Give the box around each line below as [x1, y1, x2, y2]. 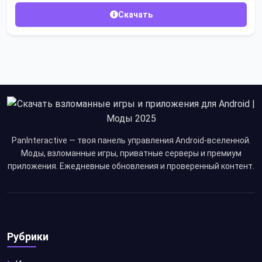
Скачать [118, 9, 153, 19]
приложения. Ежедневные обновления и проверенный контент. [8, 161, 254, 171]
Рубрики [7, 230, 49, 243]
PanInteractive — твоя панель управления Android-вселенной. [11, 135, 251, 145]
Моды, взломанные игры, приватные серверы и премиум [20, 148, 242, 158]
